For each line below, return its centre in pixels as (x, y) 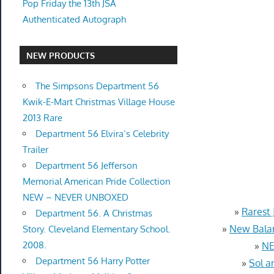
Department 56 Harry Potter (92, 261)
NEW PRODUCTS (61, 55)
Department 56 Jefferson (86, 165)
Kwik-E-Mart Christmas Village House (98, 102)
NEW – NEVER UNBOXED (75, 197)
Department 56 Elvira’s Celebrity (102, 133)
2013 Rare (42, 117)
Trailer (35, 149)
